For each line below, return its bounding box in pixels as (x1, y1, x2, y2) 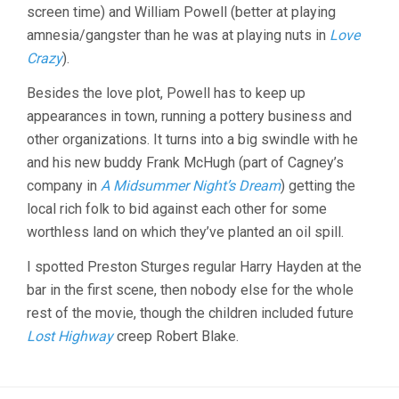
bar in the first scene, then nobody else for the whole (27, 281, 354, 298)
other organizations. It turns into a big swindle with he (27, 131, 358, 148)
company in (27, 177, 101, 194)
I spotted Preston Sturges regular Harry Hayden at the (27, 258, 362, 275)
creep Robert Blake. (113, 328, 239, 345)
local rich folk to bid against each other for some (27, 200, 327, 217)
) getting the (281, 177, 355, 194)
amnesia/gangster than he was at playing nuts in (27, 27, 330, 44)
